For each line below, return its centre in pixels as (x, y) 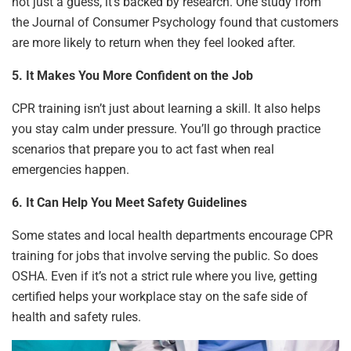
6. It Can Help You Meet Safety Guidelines (129, 203)
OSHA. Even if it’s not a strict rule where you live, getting (165, 277)
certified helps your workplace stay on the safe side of (160, 297)
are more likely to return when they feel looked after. (154, 43)
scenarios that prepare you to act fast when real (143, 150)
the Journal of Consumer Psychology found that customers (175, 23)
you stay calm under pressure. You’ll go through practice (166, 129)
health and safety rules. (76, 317)
